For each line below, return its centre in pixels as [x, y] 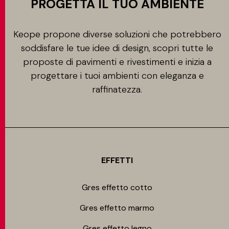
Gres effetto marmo [117, 208]
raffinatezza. [117, 89]
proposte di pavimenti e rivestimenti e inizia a [117, 62]
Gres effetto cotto [117, 187]
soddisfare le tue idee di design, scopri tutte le [117, 48]
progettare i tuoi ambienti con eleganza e [117, 76]
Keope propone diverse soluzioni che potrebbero [117, 34]
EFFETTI [117, 160]
